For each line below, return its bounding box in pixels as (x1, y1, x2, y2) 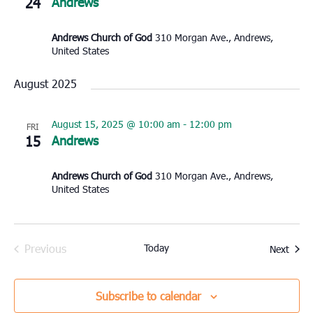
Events (44, 256, 77, 271)
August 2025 (13, 76, 77, 92)
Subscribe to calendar (96, 289, 201, 304)
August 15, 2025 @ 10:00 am (51, 117, 180, 131)
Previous (24, 241, 66, 256)
